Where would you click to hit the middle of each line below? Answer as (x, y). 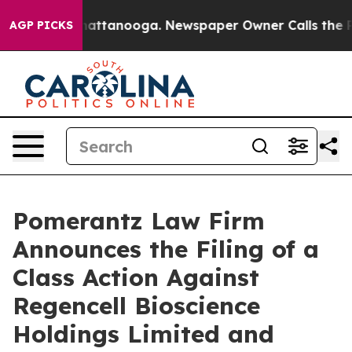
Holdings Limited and (143, 334)
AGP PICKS (41, 25)
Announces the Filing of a (166, 249)
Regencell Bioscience (136, 306)
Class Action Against (136, 277)
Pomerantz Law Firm (139, 221)
